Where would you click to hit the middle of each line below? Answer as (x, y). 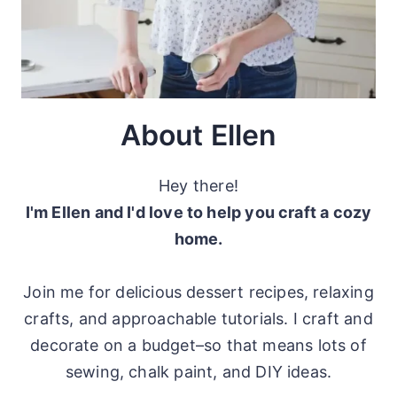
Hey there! (198, 186)
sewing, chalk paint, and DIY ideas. (198, 372)
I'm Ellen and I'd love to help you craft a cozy (198, 212)
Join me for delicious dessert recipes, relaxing (198, 292)
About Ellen (198, 135)
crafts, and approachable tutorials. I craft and (198, 319)
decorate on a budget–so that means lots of (198, 345)
